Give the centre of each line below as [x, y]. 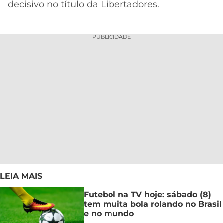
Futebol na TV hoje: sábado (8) [147, 194]
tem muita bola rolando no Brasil [153, 204]
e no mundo [109, 213]
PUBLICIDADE [111, 37]
